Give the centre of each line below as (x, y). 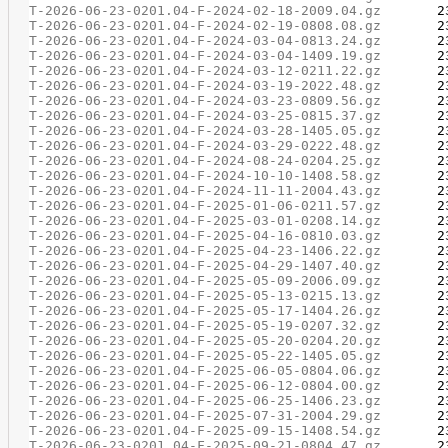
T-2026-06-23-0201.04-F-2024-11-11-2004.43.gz (204, 190)
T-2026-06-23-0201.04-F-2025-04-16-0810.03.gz (204, 235)
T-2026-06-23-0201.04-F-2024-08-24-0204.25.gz (204, 160)
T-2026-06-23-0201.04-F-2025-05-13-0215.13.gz (204, 295)
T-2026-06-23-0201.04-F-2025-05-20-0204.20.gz (204, 340)
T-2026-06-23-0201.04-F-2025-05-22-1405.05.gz (204, 355)
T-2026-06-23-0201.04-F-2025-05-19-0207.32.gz (204, 325)
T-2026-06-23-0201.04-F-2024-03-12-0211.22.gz (204, 70)
